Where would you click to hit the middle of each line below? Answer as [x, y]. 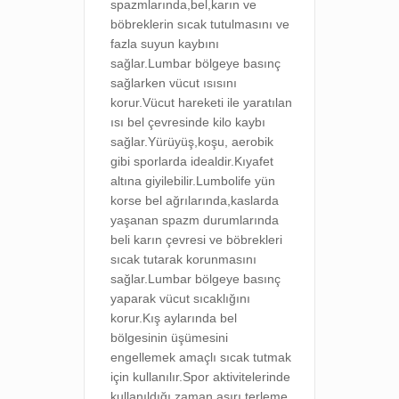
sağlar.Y [134, 142]
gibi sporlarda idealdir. [173, 161]
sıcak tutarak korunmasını [184, 259]
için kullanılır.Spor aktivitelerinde [201, 377]
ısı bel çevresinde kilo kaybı [188, 122]
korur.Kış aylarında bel [174, 318]
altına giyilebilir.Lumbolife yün [193, 181]
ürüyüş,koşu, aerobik [215, 142]
